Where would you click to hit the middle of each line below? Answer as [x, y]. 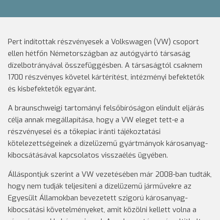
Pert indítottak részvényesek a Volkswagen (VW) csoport [103, 42]
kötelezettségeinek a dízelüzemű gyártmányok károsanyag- [108, 143]
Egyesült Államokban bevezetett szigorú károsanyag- [98, 198]
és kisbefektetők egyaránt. [53, 89]
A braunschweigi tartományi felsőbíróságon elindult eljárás [106, 108]
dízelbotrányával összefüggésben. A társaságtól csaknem [105, 65]
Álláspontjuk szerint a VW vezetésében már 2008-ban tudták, [110, 174]
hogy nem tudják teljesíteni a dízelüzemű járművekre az [100, 186]
